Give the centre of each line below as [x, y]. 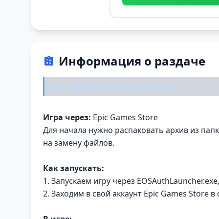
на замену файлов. [79, 142]
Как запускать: [74, 168]
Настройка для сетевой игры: [114, 87]
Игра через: [67, 117]
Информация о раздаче [132, 61]
